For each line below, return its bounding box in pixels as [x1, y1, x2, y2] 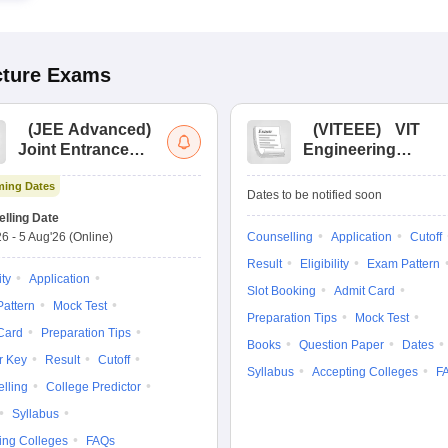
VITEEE [318, 121, 376, 138]
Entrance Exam [303, 161, 419, 178]
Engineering [303, 141, 396, 158]
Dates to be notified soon [247, 188, 382, 202]
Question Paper [299, 338, 384, 352]
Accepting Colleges [312, 365, 418, 379]
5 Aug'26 [19, 230, 66, 244]
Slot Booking [247, 284, 316, 298]
